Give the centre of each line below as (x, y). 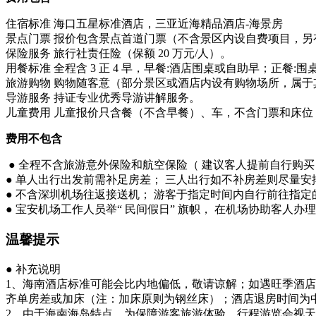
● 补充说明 (33, 269)
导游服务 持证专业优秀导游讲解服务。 (103, 98)
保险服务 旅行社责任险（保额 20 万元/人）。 (119, 54)
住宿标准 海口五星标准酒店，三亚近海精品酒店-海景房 (144, 24)
